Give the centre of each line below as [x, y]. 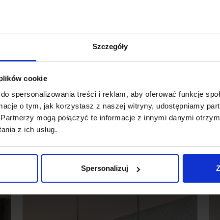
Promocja [47, 157]
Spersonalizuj [104, 168]
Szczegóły [110, 46]
